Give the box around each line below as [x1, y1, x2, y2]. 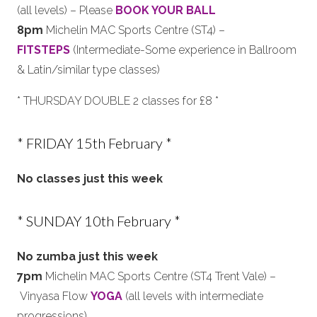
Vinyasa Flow [17, 289, 91, 303]
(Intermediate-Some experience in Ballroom [73, 43, 296, 57]
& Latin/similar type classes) [17, 63, 160, 76]
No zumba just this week [17, 250, 161, 263]
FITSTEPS [17, 43, 70, 57]
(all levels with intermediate [122, 289, 263, 303]
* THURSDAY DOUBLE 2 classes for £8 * [17, 94, 219, 108]
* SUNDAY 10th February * [17, 212, 180, 229]
